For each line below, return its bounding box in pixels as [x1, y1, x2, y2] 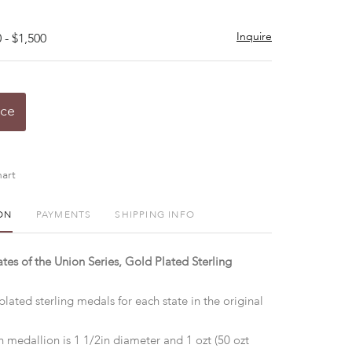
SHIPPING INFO [115, 211, 195, 220]
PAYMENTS [35, 211, 92, 220]
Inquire [236, 31, 272, 42]
